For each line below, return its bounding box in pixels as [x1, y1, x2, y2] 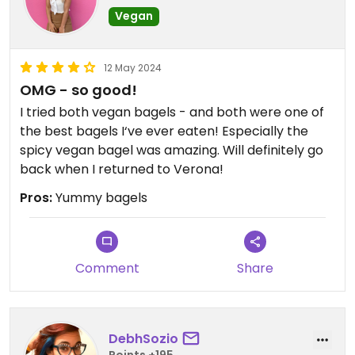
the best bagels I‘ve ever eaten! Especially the [20, 121, 308, 140]
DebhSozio [109, 330, 178, 349]
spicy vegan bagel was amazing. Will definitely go [20, 140, 323, 159]
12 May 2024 [104, 60, 162, 74]
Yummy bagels [52, 188, 147, 207]
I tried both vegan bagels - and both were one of [20, 102, 324, 121]
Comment [74, 258, 139, 277]
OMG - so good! [20, 79, 137, 100]
